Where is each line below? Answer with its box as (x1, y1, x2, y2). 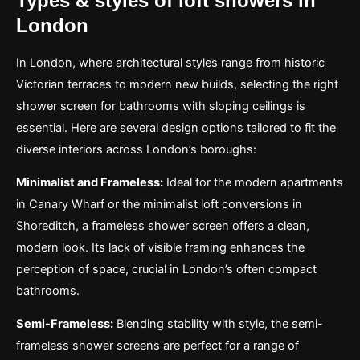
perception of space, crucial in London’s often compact (16, 261, 317, 276)
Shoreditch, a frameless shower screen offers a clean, (16, 218, 309, 233)
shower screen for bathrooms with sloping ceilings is (16, 98, 305, 113)
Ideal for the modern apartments (163, 174, 343, 190)
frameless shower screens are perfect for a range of (16, 337, 299, 353)
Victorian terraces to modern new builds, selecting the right (16, 76, 338, 92)
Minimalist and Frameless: (16, 174, 163, 190)
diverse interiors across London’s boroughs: (16, 141, 256, 157)
